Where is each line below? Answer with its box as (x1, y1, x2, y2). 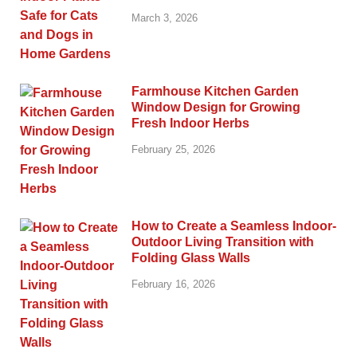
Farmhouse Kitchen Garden (131, 84, 299, 98)
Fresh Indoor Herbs (131, 116, 249, 130)
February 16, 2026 (131, 277, 215, 290)
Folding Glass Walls (131, 250, 250, 265)
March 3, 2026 (131, 11, 198, 24)
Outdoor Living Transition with (131, 234, 314, 249)
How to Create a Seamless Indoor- (131, 218, 336, 233)
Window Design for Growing (131, 100, 300, 114)
